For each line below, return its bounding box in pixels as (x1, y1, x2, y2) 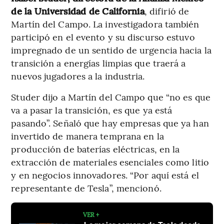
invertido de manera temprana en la (11, 129, 164, 142)
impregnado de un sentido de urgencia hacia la (11, 43, 211, 56)
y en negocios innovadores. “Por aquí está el (11, 168, 199, 181)
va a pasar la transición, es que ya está (11, 103, 172, 116)
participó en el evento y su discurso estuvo (11, 30, 195, 43)
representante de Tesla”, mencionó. (11, 181, 161, 194)
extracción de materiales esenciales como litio (11, 155, 209, 168)
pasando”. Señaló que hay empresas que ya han (11, 116, 209, 129)
